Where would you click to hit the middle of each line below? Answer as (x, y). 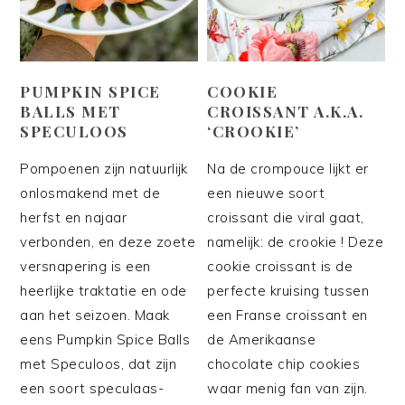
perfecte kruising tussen (288, 290)
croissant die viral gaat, (286, 217)
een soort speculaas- (92, 388)
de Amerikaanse (262, 339)
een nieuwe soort (266, 193)
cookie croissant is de (280, 266)
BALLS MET (71, 111)
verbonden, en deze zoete (108, 241)
